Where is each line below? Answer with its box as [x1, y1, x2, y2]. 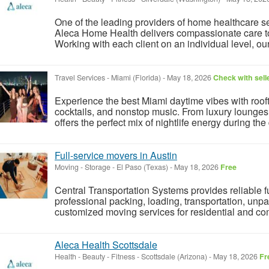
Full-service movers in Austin [55, 148, 177, 162]
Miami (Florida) [111, 71, 161, 83]
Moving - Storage [55, 161, 110, 172]
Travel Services [55, 71, 105, 83]
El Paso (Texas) [116, 161, 168, 172]
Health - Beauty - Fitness [55, 250, 135, 262]
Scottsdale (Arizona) [141, 250, 207, 262]
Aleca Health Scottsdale [55, 237, 157, 252]
